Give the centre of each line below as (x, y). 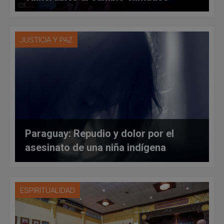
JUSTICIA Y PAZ (46, 40)
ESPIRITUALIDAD (47, 191)
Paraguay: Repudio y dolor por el (99, 134)
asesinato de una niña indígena (95, 148)
